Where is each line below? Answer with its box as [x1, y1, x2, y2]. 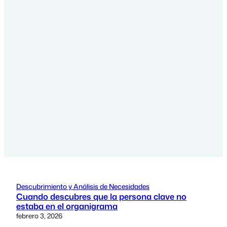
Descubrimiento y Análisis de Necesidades [16, 181, 149, 192]
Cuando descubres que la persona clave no [16, 191, 186, 203]
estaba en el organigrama [16, 200, 118, 212]
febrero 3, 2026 [16, 211, 62, 221]
